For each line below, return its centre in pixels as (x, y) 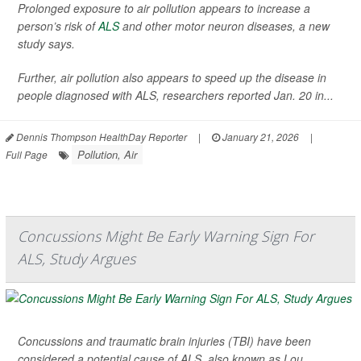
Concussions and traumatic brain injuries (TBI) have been (164, 341)
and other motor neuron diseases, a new (224, 26)
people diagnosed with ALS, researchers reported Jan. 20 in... (176, 95)
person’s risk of (58, 26)
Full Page (27, 155)
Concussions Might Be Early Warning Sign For (166, 237)
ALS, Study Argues (77, 259)
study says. (46, 44)
